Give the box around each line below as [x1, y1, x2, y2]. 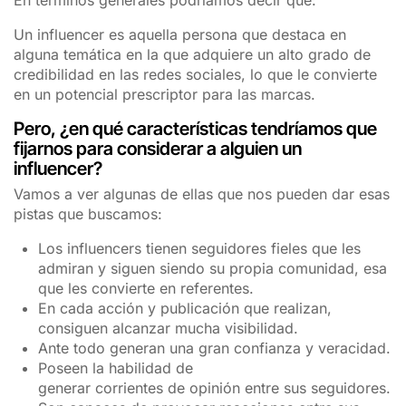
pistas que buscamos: [14, 204, 162, 223]
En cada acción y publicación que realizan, [38, 298, 333, 317]
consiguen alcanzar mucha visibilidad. [38, 318, 299, 337]
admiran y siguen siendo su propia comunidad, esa [38, 258, 388, 277]
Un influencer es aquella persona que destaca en [14, 24, 346, 43]
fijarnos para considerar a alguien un [14, 137, 302, 159]
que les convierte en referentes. [38, 278, 255, 297]
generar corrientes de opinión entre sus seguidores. [38, 378, 391, 397]
